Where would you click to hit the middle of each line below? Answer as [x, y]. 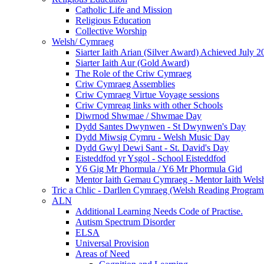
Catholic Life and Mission [124, 9]
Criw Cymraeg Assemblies [125, 84]
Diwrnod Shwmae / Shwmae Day [138, 115]
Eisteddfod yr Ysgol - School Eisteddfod [151, 158]
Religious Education [113, 20]
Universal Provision [112, 243]
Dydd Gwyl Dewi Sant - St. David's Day [152, 147]
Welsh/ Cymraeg [83, 41]
